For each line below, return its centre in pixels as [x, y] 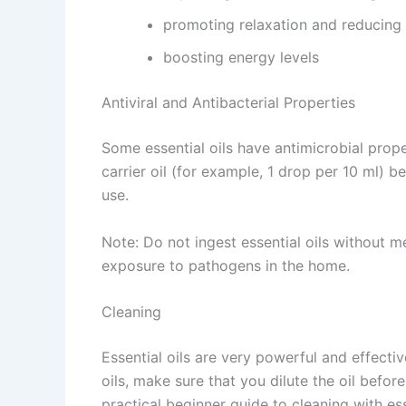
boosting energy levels [241, 58]
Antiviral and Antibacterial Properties [228, 103]
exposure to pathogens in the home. [226, 265]
